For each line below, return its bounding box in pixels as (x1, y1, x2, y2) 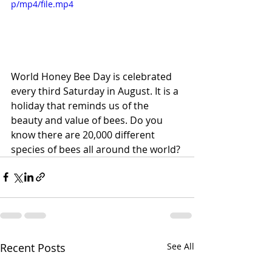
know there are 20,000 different (11, 127, 157, 141)
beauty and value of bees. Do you (11, 113, 165, 127)
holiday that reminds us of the (11, 98, 151, 112)
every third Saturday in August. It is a (11, 84, 181, 98)
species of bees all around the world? (11, 142, 180, 156)
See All (167, 240, 194, 252)
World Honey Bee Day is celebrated (11, 69, 174, 83)
